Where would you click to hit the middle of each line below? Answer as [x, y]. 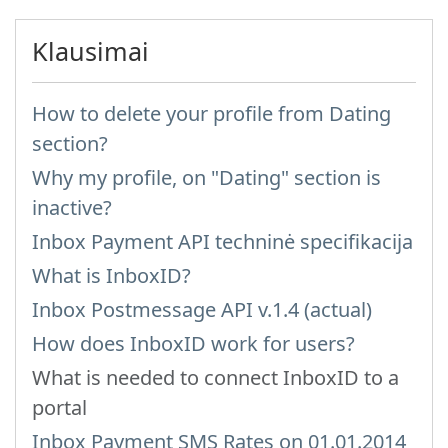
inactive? [72, 207]
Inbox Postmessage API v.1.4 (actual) [202, 309]
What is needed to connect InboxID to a [215, 377]
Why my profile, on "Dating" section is [206, 177]
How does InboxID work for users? [193, 343]
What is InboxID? [111, 275]
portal [59, 407]
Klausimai [90, 51]
